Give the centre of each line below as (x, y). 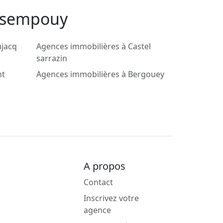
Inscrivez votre (111, 198)
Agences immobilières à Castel (94, 47)
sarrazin (52, 58)
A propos (105, 166)
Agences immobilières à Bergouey (100, 74)
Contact (98, 182)
